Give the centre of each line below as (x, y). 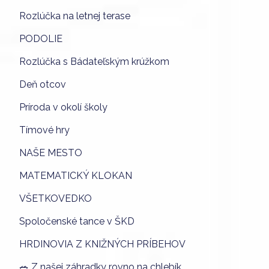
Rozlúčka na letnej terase (75, 16)
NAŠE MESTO (51, 153)
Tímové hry (44, 130)
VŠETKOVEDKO (56, 198)
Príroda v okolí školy (63, 107)
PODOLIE (41, 38)
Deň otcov (43, 84)
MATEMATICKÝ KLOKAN (76, 175)
